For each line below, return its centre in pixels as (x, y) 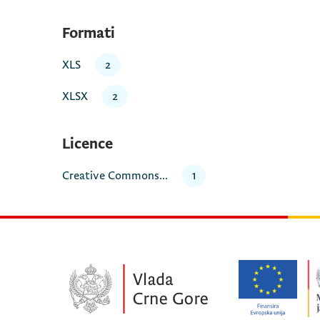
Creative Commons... (115, 176)
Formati (89, 34)
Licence (87, 144)
